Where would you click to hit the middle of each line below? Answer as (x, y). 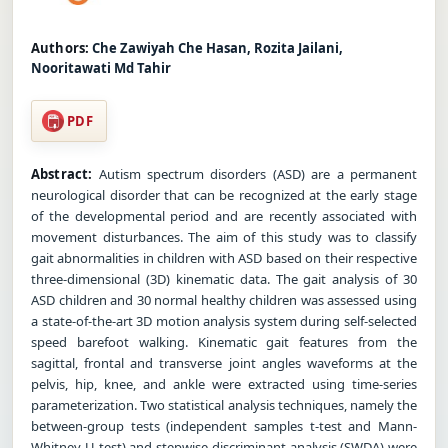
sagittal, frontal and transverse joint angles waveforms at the (224, 362)
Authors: (60, 47)
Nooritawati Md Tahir (101, 67)
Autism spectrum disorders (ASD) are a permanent (254, 173)
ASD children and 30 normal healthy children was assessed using (224, 299)
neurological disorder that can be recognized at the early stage (224, 194)
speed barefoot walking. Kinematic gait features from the (224, 341)
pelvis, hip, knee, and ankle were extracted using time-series (224, 383)
